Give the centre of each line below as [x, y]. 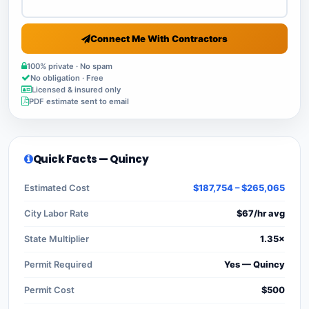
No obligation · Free [67, 78]
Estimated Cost [57, 188]
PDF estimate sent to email [79, 101]
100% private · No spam [70, 66]
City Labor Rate [57, 213]
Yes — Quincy [255, 264]
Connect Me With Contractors [159, 38]
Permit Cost [49, 290]
